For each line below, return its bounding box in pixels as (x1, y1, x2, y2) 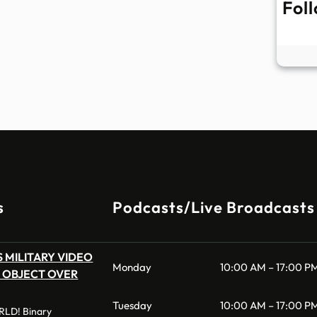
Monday (112, 260, 151, 274)
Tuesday (112, 298, 152, 312)
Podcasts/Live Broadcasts (112, 197, 315, 218)
